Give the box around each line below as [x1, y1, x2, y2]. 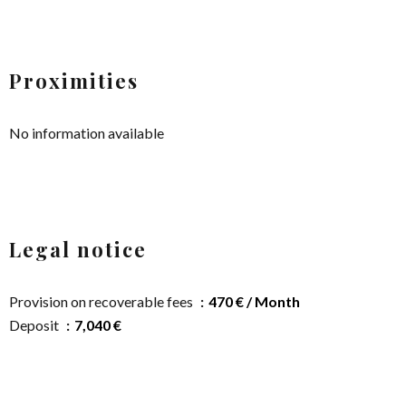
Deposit [9, 316, 62, 334]
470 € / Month [208, 293, 300, 311]
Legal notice [9, 236, 147, 264]
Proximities [9, 67, 139, 95]
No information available [9, 124, 164, 142]
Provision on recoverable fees [9, 293, 196, 311]
